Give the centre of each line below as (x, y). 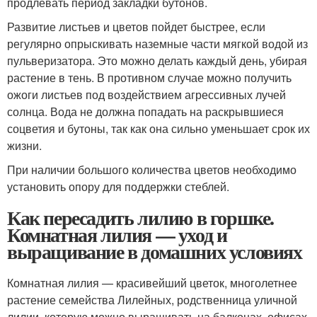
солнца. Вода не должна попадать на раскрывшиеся (145, 111)
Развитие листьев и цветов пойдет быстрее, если (136, 27)
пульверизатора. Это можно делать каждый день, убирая (157, 60)
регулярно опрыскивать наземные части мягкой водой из (157, 44)
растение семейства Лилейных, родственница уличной (152, 300)
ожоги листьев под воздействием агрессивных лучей (146, 94)
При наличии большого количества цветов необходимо (152, 169)
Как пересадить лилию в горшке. (141, 218)
